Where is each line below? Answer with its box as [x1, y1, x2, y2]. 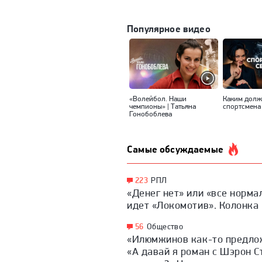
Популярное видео [127, 23, 211, 35]
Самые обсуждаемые [127, 143, 226, 155]
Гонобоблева [129, 109, 172, 118]
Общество [146, 221, 184, 231]
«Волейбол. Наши [129, 94, 187, 103]
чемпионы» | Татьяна [129, 102, 196, 111]
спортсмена [223, 102, 261, 111]
